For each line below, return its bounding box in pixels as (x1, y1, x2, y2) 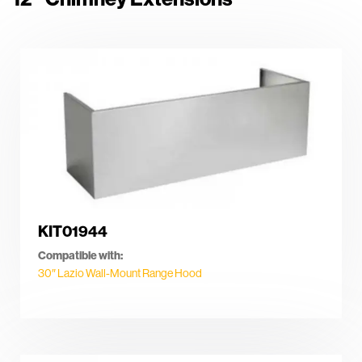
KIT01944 (38, 221, 107, 242)
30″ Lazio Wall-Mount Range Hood (38, 265, 202, 280)
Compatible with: (38, 247, 123, 263)
